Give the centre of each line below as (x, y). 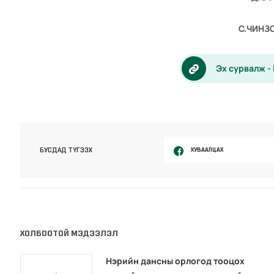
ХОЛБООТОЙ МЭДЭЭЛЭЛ (69, 233)
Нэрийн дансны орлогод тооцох (176, 261)
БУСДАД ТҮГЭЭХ (66, 150)
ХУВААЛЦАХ (207, 150)
